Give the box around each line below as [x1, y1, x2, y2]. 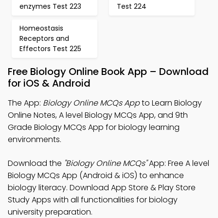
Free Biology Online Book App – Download [8, 65, 209, 78]
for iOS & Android [8, 76, 91, 90]
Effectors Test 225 [19, 44, 81, 54]
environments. [8, 134, 61, 145]
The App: [8, 97, 43, 109]
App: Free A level [147, 158, 209, 169]
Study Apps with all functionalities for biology [8, 194, 178, 205]
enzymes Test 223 [19, 1, 81, 11]
